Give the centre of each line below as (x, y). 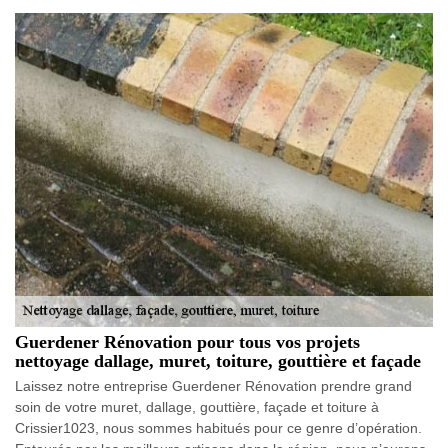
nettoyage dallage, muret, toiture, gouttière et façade (218, 360)
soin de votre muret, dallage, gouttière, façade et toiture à (197, 406)
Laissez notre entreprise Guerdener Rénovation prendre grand (213, 385)
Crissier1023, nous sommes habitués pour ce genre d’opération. (218, 427)
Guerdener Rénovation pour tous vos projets (187, 341)
